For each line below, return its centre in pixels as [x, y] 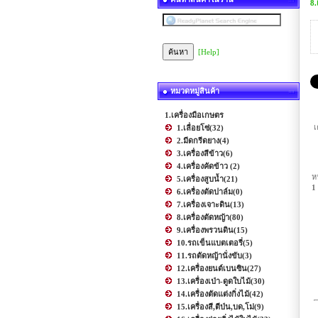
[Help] [209, 51]
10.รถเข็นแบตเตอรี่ [210, 242]
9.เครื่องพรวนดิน [205, 230]
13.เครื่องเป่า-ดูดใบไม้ [214, 281]
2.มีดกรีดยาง [198, 140]
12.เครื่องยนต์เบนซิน [212, 268]
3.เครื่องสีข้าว [200, 153]
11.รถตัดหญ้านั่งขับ [209, 255]
